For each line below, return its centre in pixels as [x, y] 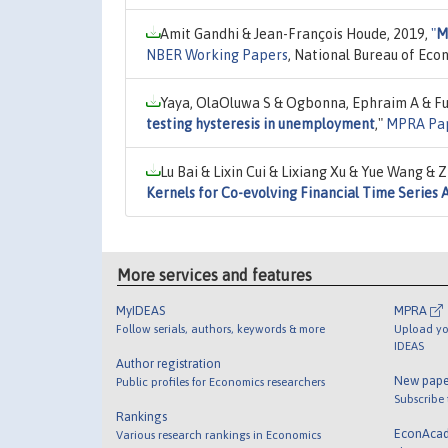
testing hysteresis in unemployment [260, 123]
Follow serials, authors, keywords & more [221, 329]
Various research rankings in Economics [219, 435]
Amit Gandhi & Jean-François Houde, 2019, [295, 33]
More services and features [215, 275]
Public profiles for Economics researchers [221, 382]
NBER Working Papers [217, 54]
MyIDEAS [141, 311]
